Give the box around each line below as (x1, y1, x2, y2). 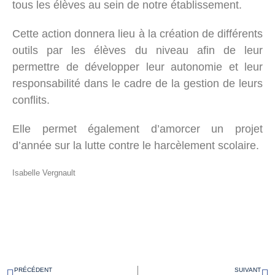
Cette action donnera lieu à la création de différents (12, 27, 263, 40)
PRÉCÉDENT (14, 266, 52, 273)
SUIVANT (234, 266, 261, 273)
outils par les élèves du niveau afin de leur (12, 44, 263, 56)
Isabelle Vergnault (12, 168, 76, 177)
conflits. (12, 93, 50, 106)
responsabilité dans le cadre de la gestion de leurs (12, 77, 263, 90)
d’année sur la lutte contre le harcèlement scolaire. (12, 139, 259, 152)
